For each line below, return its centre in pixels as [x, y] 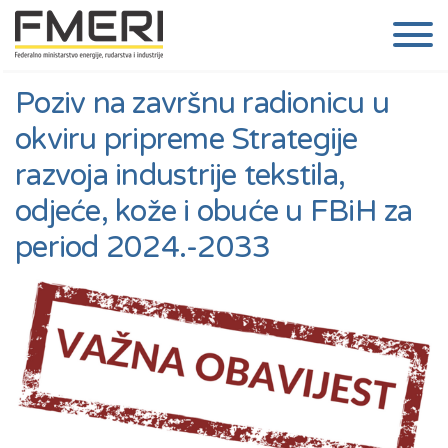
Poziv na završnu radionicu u [202, 103]
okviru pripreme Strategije [186, 139]
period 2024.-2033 [143, 247]
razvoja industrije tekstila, [180, 175]
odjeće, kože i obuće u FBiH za [214, 211]
